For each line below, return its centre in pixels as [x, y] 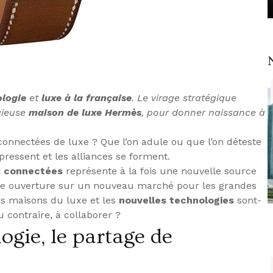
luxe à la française [87, 97]
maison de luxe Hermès [85, 112]
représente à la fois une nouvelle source [160, 171]
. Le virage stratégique [184, 97]
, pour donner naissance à [203, 112]
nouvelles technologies [176, 200]
